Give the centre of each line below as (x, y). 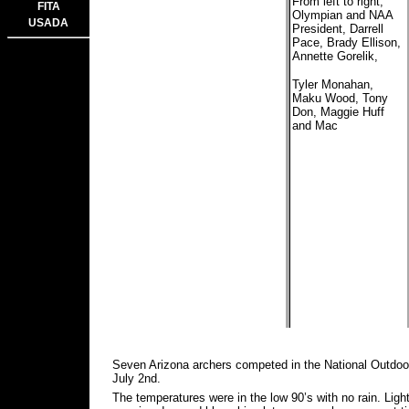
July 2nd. (136, 378)
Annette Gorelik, (335, 56)
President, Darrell (337, 29)
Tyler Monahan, (332, 84)
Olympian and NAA (342, 15)
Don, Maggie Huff (338, 112)
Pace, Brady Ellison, (346, 42)
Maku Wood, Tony (340, 98)
